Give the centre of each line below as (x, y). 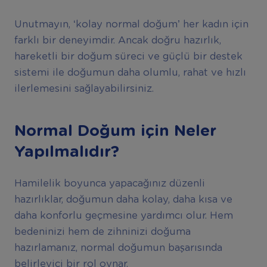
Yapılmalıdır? (66, 152)
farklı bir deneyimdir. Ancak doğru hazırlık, (117, 41)
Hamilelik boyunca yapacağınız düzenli (109, 184)
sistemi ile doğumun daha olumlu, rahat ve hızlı (130, 73)
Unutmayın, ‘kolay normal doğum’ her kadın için (131, 25)
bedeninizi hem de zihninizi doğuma (102, 232)
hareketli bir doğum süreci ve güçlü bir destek (128, 57)
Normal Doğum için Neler (115, 131)
